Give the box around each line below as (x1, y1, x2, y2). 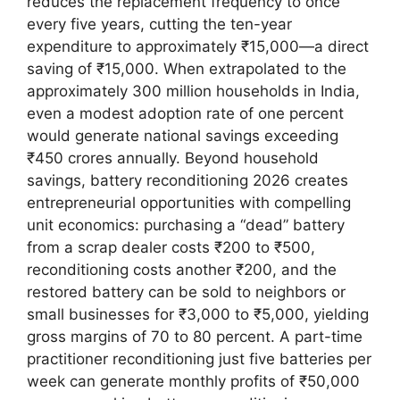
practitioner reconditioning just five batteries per (27, 350, 371, 369)
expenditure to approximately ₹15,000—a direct (27, 37, 369, 56)
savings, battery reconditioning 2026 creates (27, 171, 348, 190)
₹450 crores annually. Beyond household (27, 149, 319, 168)
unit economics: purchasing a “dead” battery (27, 216, 345, 235)
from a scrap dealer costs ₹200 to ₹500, (27, 238, 315, 257)
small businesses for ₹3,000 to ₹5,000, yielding (27, 305, 369, 324)
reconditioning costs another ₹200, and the (27, 261, 337, 279)
